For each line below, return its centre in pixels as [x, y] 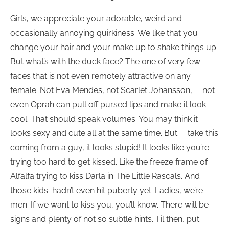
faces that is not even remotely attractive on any [100, 76]
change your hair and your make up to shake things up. [114, 48]
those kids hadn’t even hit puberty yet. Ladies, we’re [107, 191]
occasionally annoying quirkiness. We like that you [104, 33]
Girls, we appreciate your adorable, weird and [96, 19]
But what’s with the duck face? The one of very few [105, 62]
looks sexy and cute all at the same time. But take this [114, 133]
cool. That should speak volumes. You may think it [104, 119]
